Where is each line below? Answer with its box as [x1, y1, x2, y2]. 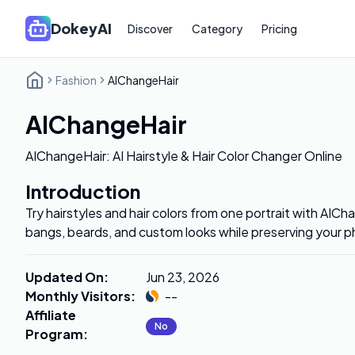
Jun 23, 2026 [146, 269, 219, 285]
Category [192, 21, 242, 36]
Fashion [55, 73, 97, 87]
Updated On [25, 269, 104, 285]
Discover [128, 21, 173, 36]
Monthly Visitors [25, 288, 131, 304]
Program [25, 326, 83, 342]
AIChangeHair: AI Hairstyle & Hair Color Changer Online [25, 147, 342, 164]
